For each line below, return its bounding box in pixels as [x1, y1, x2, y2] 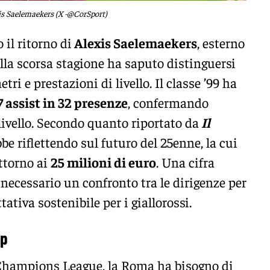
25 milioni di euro [51, 154, 156, 171]
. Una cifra [156, 154, 215, 171]
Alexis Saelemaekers [72, 34, 197, 52]
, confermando [128, 94, 209, 111]
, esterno [197, 34, 245, 52]
